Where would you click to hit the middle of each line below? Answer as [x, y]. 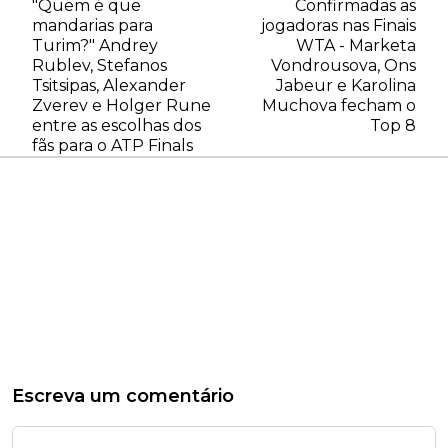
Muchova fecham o [339, 105]
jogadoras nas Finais [338, 25]
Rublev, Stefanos [99, 65]
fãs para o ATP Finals [112, 145]
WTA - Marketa [356, 45]
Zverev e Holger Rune [121, 105]
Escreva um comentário [123, 395]
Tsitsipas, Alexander [109, 85]
